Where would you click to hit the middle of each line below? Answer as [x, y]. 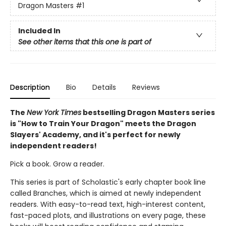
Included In [39, 31]
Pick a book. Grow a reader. [57, 164]
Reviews [146, 87]
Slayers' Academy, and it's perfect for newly [95, 135]
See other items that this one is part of [85, 42]
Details [104, 87]
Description [30, 87]
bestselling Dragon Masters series [148, 112]
